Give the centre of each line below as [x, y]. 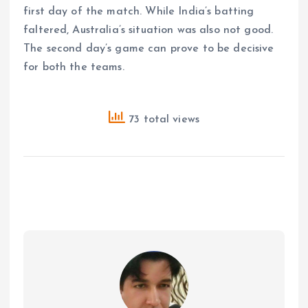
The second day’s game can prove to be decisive [149, 49]
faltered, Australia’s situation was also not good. [148, 31]
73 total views [162, 120]
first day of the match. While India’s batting [139, 12]
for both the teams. [74, 68]
